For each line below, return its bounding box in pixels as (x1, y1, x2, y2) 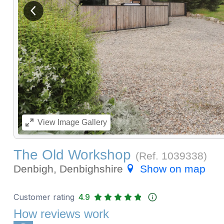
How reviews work (13, 207, 109, 221)
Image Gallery (55, 118, 107, 127)
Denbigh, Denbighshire (13, 163, 126, 175)
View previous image (33, 10, 101, 19)
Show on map (139, 163, 205, 175)
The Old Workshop (13, 147, 131, 163)
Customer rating (13, 192, 74, 202)
